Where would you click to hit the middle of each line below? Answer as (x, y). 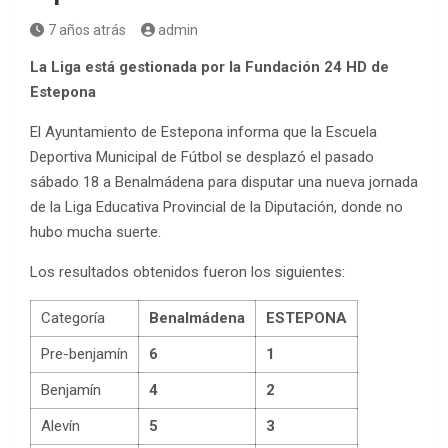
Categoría (73, 318)
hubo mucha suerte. (95, 232)
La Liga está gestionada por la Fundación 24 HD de (209, 67)
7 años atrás (86, 30)
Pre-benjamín (84, 354)
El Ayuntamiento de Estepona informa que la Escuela (203, 132)
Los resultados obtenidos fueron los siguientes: (187, 272)
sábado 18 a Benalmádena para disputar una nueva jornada (224, 182)
